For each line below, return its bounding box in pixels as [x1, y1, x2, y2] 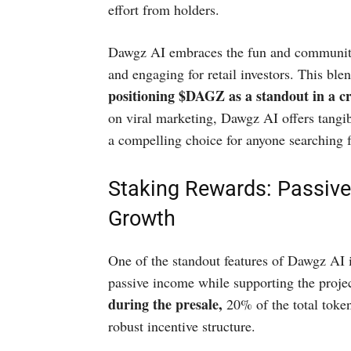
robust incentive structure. [108, 317, 255, 335]
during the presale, [108, 294, 226, 314]
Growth [108, 206, 175, 231]
